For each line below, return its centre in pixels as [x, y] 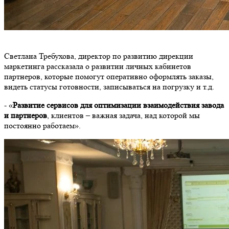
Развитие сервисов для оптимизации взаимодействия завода [118, 105]
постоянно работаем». [42, 125]
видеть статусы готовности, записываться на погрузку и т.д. [109, 86]
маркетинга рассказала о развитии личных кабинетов [98, 66]
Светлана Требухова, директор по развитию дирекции [99, 56]
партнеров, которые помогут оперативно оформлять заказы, [109, 76]
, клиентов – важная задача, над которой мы [123, 115]
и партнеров [26, 115]
